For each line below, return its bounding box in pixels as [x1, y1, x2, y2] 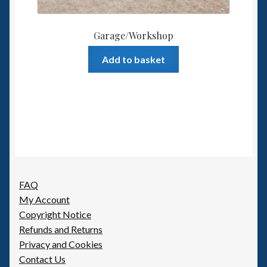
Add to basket [102, 54, 165, 66]
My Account [19, 194, 70, 206]
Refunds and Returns [19, 223, 103, 235]
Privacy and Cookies [19, 238, 103, 250]
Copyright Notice [19, 209, 91, 221]
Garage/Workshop [94, 29, 173, 42]
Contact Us [19, 253, 66, 265]
